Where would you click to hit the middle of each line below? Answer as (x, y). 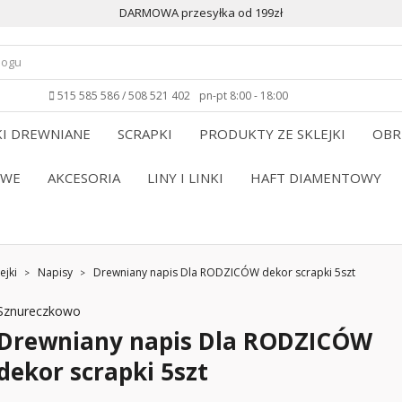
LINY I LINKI (185, 178)
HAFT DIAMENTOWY (316, 178)
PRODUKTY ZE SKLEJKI (272, 134)
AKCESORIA (84, 178)
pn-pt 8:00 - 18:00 (243, 96)
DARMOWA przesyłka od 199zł (201, 13)
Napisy (55, 272)
